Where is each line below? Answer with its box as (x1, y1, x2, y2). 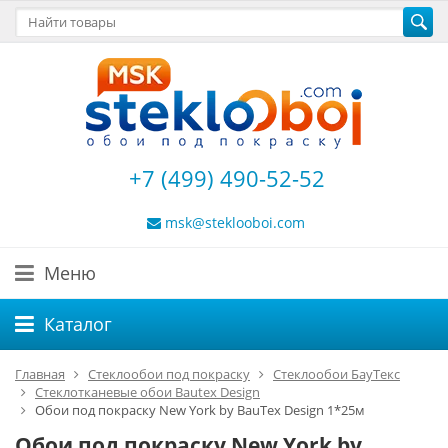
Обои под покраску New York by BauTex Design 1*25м (35, 401, 365, 419)
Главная (15, 365, 65, 383)
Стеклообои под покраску (88, 365, 250, 383)
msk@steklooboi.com (165, 213, 305, 232)
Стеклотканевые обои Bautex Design (35, 383, 260, 401)
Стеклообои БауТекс (273, 365, 400, 383)
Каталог (44, 312, 112, 336)
